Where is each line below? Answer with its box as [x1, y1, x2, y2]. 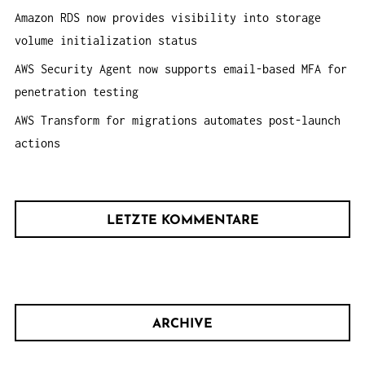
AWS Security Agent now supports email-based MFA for [15, 61, 347, 76]
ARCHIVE [152, 317, 213, 331]
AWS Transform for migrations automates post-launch [15, 112, 341, 127]
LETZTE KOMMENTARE [106, 213, 259, 227]
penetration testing [15, 84, 139, 99]
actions [15, 135, 60, 150]
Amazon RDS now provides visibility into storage [15, 10, 321, 24]
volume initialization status [15, 33, 197, 47]
